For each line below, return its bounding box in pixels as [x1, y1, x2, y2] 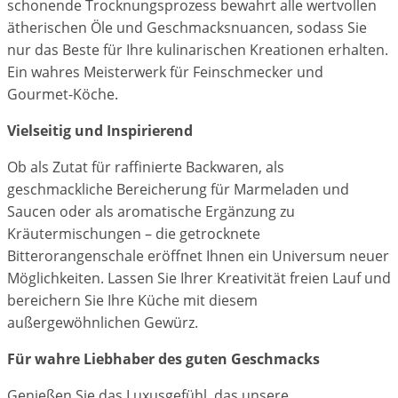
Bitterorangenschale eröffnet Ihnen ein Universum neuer [7, 246, 389, 267]
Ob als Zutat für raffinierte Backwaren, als [7, 157, 284, 178]
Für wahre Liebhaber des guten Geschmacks [7, 349, 320, 370]
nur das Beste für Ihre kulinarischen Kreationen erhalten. [7, 40, 388, 60]
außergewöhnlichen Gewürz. [7, 313, 198, 333]
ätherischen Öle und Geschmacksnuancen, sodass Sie [7, 18, 367, 38]
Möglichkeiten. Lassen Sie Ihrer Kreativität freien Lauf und [7, 268, 391, 289]
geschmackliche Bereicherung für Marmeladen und [7, 179, 349, 200]
